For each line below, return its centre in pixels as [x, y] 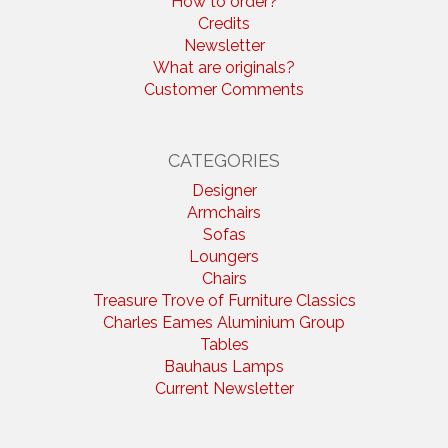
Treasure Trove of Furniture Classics [224, 300]
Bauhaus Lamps [224, 366]
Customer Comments [224, 89]
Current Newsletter [224, 388]
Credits [224, 23]
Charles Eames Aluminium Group [224, 322]
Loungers [224, 256]
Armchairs [224, 212]
